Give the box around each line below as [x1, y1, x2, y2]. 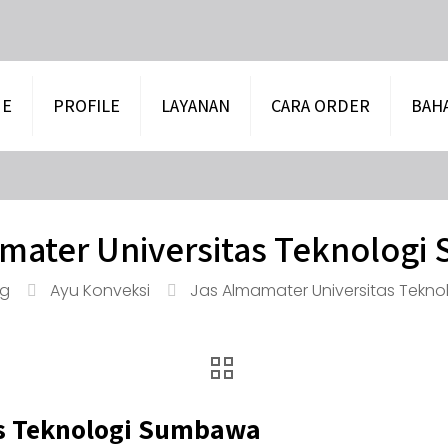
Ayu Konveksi [50, 279, 150, 302]
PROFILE [53, 94, 120, 117]
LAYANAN [161, 94, 230, 117]
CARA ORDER [271, 94, 370, 117]
